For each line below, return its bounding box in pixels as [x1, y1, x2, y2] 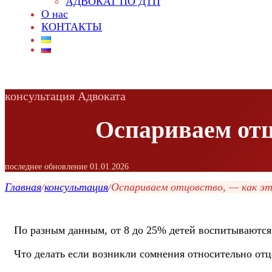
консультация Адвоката [5, 89, 126, 103]
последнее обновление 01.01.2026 [5, 161, 129, 171]
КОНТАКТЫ [41, 21, 102, 33]
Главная [5, 180, 41, 193]
